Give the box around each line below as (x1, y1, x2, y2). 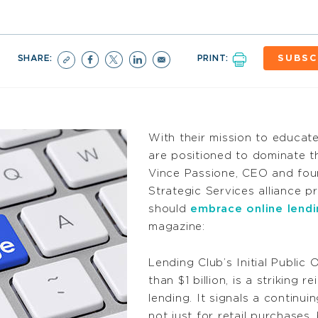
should (148, 204, 191, 215)
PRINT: (197, 53, 232, 62)
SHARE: (17, 53, 56, 62)
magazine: (148, 221, 205, 233)
